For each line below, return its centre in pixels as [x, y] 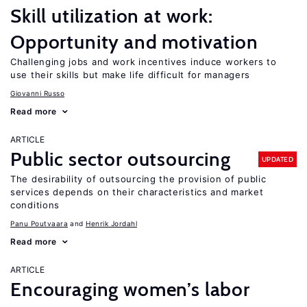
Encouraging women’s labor [130, 289]
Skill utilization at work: [112, 16]
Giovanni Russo [37, 93]
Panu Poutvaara [39, 223]
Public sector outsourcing [121, 159]
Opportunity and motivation [134, 42]
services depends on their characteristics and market [137, 192]
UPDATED [277, 159]
